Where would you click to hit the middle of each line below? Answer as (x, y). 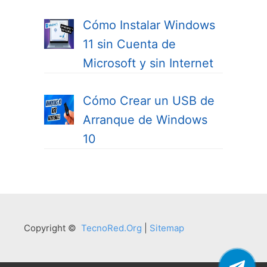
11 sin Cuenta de (129, 44)
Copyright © (52, 228)
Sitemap (167, 228)
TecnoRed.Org (111, 228)
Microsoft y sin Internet (148, 63)
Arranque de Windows (145, 119)
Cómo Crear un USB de (149, 100)
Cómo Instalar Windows (149, 25)
